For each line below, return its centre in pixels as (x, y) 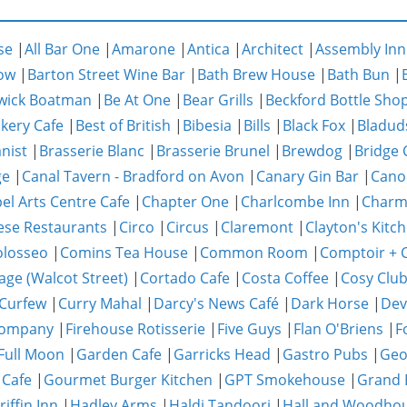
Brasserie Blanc (92, 151)
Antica (208, 49)
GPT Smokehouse (285, 380)
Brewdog (312, 151)
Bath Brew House (256, 74)
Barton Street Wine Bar (106, 74)
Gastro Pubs (325, 354)
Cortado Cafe (185, 278)
